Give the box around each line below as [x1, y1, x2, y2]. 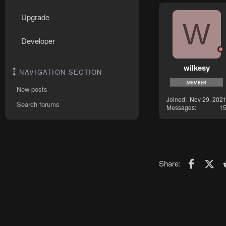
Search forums [17, 99, 60, 109]
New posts [17, 84, 47, 94]
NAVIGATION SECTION [19, 67, 102, 77]
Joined [166, 94, 185, 103]
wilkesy [183, 62, 210, 73]
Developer [21, 35, 55, 46]
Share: [159, 157, 181, 168]
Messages [166, 102, 195, 111]
